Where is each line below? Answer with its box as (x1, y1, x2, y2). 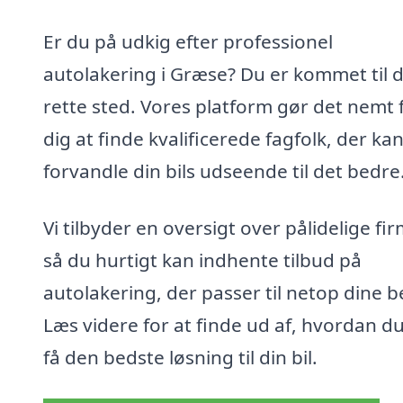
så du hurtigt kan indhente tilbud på (43, 247, 362, 273)
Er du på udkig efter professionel (43, 28, 333, 54)
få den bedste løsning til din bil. (43, 345, 318, 371)
